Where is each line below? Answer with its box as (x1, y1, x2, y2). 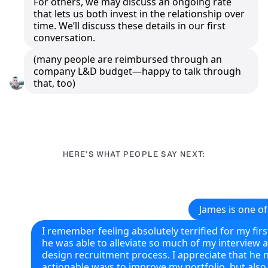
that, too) (33, 76, 75, 90)
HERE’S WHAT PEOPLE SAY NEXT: (62, 149, 206, 159)
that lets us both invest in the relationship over (33, 7, 245, 20)
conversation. (33, 31, 95, 44)
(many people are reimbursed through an (33, 52, 222, 66)
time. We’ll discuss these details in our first (33, 19, 226, 32)
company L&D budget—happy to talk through (33, 64, 241, 78)
